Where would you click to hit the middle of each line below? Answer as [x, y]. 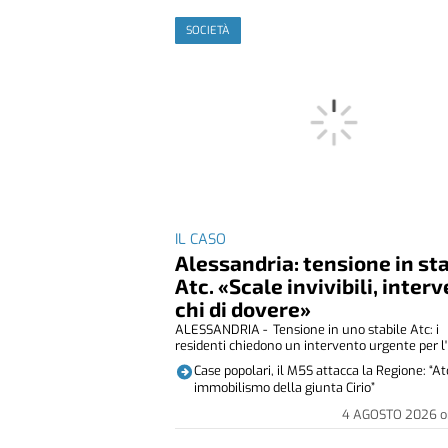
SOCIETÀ [208, 30]
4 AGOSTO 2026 [391, 415]
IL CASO [201, 240]
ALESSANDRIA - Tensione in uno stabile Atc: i [307, 330]
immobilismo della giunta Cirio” [285, 388]
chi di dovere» [243, 309]
